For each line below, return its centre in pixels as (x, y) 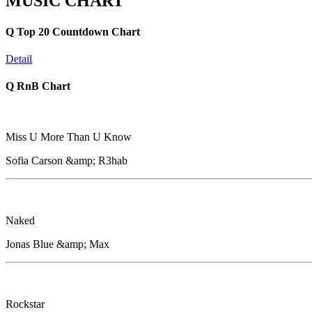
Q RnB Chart (38, 86)
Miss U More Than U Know (69, 137)
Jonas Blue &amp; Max (57, 244)
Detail (19, 58)
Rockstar (25, 304)
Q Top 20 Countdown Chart (73, 31)
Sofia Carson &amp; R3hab (67, 161)
